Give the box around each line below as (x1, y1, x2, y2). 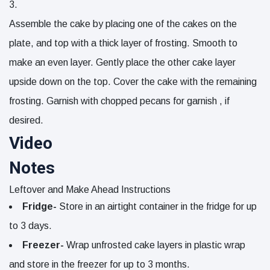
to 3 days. (9, 221, 52, 231)
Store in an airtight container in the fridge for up (59, 201, 257, 212)
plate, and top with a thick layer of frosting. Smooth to (9, 38, 237, 49)
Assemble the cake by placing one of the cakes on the (9, 19, 237, 30)
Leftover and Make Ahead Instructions (9, 184, 173, 195)
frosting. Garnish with (9, 96, 101, 107)
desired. (9, 115, 43, 126)
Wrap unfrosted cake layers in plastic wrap (66, 240, 245, 251)
